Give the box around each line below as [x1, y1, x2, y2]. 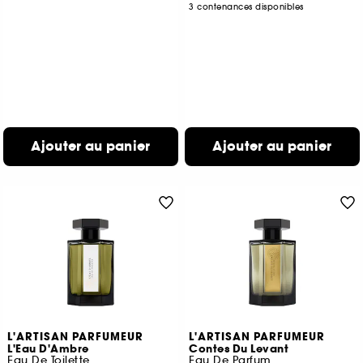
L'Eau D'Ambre [7, 342, 89, 357]
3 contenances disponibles [189, 2, 304, 12]
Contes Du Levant [189, 342, 289, 357]
